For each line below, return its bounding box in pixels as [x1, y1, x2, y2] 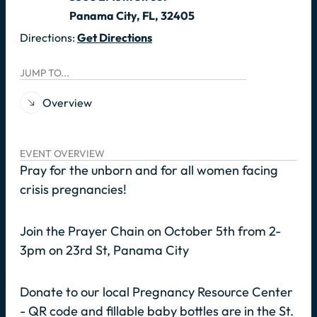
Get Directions [77, 30, 152, 45]
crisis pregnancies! [20, 180, 127, 197]
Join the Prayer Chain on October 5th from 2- [20, 222, 281, 239]
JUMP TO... [20, 66, 69, 79]
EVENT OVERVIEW [20, 146, 105, 160]
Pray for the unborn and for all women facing [20, 161, 278, 178]
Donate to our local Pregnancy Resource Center [20, 283, 293, 300]
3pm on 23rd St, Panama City [20, 241, 189, 258]
